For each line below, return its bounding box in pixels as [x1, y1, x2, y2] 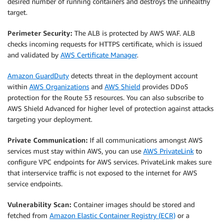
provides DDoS [140, 82, 188, 91]
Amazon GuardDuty [7, 71, 69, 80]
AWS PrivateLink [143, 147, 194, 156]
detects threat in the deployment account [69, 71, 198, 80]
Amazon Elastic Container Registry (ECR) [50, 211, 175, 220]
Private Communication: [7, 136, 88, 145]
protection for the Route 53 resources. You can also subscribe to [7, 93, 204, 102]
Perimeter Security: [7, 29, 72, 38]
